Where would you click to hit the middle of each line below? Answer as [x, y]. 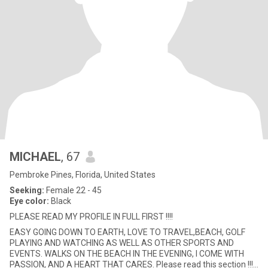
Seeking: [27, 190]
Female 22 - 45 [73, 190]
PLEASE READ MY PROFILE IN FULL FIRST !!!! [91, 217]
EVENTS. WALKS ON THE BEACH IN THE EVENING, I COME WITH [127, 254]
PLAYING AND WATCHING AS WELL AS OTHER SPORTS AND [122, 243]
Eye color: [29, 201]
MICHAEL [35, 157]
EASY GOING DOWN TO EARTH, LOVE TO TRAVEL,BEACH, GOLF [127, 232]
